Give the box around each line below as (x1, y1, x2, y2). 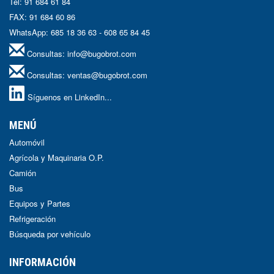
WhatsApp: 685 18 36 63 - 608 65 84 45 (9, 26, 150, 38)
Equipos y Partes (9, 197, 70, 209)
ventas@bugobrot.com (67, 68, 147, 81)
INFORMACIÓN (9, 255, 76, 268)
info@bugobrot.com (67, 47, 136, 59)
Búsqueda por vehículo (9, 228, 91, 240)
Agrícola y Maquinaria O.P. (9, 151, 104, 163)
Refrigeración (9, 212, 56, 224)
